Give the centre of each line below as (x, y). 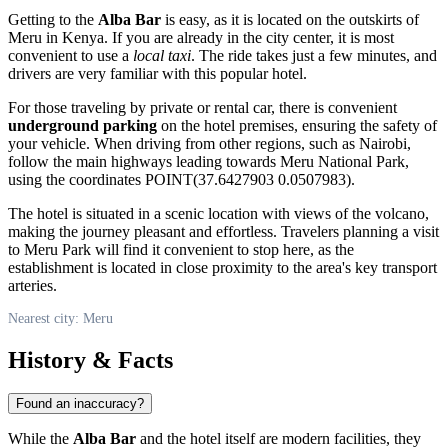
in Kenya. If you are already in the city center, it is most (218, 37)
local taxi (162, 55)
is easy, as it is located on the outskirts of (290, 19)
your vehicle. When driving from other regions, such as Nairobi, (209, 143)
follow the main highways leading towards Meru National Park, (208, 161)
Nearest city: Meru (60, 318)
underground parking (82, 125)
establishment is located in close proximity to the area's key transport (222, 267)
